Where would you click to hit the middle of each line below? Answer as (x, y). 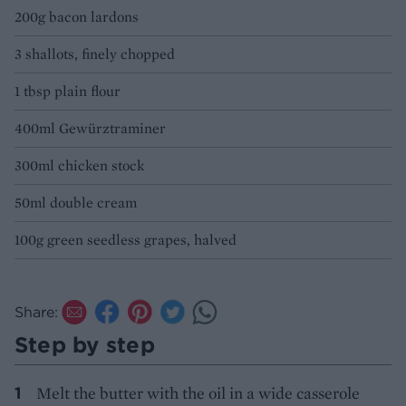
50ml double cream (76, 203)
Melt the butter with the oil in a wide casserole (198, 393)
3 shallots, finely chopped (95, 54)
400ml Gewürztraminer (90, 129)
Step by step (85, 345)
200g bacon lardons (77, 17)
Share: (36, 312)
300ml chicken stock (79, 166)
